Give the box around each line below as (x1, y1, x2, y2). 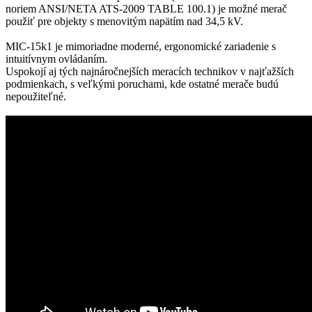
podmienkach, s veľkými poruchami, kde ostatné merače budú (6, 78, 279, 91)
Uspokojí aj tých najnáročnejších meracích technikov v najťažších (6, 65, 294, 78)
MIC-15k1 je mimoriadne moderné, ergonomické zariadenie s (6, 40, 276, 53)
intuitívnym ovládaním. (6, 53, 107, 65)
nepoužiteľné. (6, 91, 66, 103)
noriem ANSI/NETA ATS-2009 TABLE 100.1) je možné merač (6, 3, 287, 15)
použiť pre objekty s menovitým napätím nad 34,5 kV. (6, 15, 243, 28)
